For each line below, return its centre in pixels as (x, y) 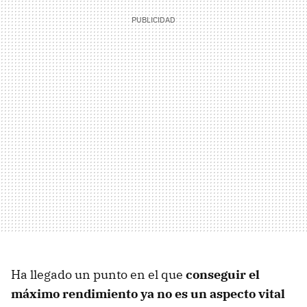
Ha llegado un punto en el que (98, 274)
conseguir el (223, 274)
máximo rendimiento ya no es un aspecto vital (148, 293)
